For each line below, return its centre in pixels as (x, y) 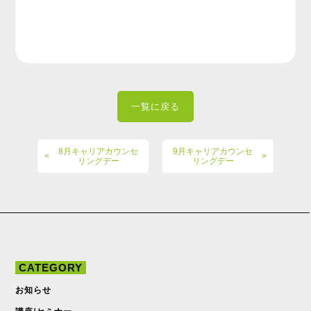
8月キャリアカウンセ (98, 151)
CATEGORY (51, 267)
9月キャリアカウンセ (213, 151)
